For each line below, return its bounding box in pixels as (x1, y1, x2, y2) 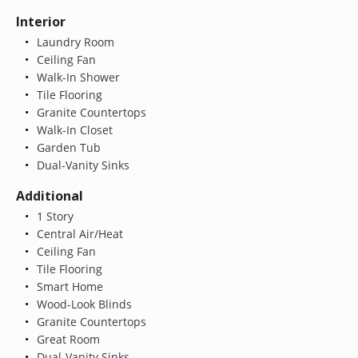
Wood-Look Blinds (33, 296, 132, 312)
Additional (16, 186, 83, 205)
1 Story (33, 208, 74, 224)
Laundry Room (33, 34, 114, 50)
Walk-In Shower (33, 69, 120, 85)
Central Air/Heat (33, 225, 123, 241)
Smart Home (33, 278, 103, 294)
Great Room (33, 331, 100, 347)
